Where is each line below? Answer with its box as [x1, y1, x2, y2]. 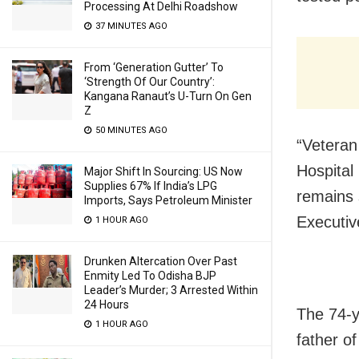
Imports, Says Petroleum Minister [84, 194, 252, 207]
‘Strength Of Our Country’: [84, 75, 215, 88]
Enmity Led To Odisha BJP [84, 269, 216, 282]
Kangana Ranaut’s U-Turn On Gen [84, 90, 252, 103]
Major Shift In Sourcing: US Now [84, 165, 243, 178]
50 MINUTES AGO [93, 125, 167, 135]
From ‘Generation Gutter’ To [84, 61, 224, 74]
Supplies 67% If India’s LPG [84, 179, 217, 192]
